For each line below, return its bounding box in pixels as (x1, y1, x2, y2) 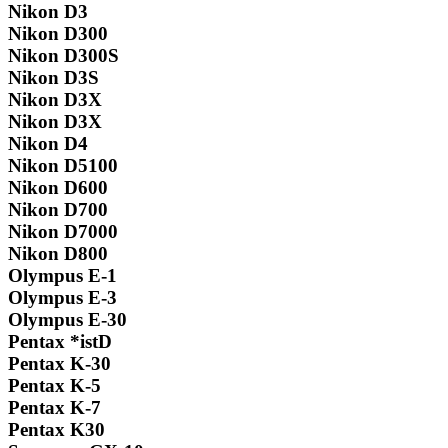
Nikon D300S (8, 45, 119, 67)
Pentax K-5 (8, 375, 101, 397)
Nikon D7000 (8, 221, 118, 243)
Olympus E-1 (8, 265, 117, 287)
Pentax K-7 (8, 397, 101, 419)
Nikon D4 (8, 133, 88, 155)
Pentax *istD (8, 331, 112, 353)
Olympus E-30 (8, 309, 127, 331)
